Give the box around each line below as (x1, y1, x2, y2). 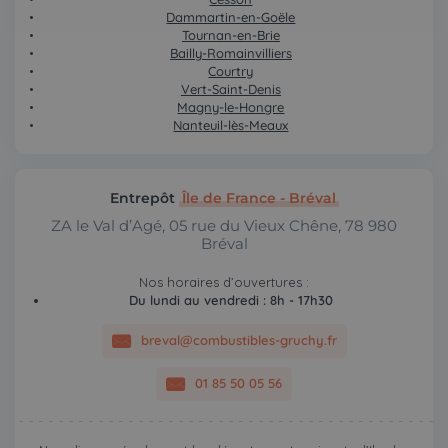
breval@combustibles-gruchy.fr (140, 332, 337, 349)
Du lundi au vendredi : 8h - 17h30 (128, 292, 333, 309)
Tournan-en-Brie (181, 27, 280, 44)
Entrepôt (109, 189, 179, 208)
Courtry (208, 63, 254, 80)
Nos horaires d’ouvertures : (139, 274, 309, 291)
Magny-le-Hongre (177, 99, 285, 116)
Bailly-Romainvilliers (169, 45, 292, 62)
